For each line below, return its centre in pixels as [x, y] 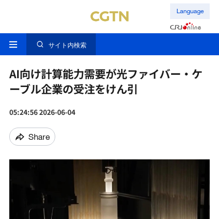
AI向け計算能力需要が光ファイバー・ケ [106, 74]
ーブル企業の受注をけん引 [73, 89]
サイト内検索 [67, 45]
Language [190, 11]
